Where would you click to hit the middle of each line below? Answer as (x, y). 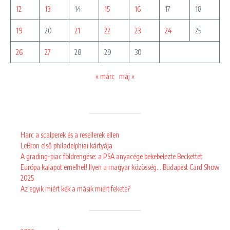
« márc (105, 76)
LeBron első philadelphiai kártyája (66, 145)
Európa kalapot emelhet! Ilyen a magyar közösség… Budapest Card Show (120, 167)
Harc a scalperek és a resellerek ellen (70, 135)
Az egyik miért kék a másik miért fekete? (75, 188)
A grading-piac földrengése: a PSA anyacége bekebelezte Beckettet (111, 156)
